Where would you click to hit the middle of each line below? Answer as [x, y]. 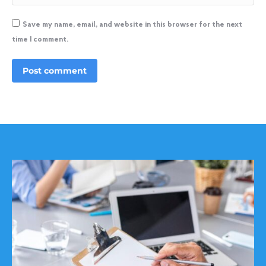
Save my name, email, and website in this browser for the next [132, 24]
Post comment [55, 70]
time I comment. [40, 39]
